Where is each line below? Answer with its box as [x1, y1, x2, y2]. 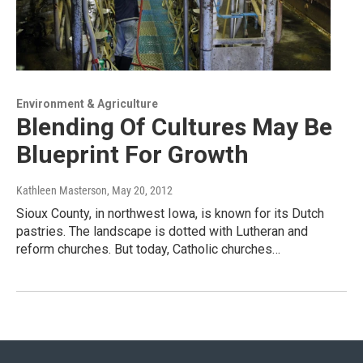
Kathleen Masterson [16, 183, 107, 197]
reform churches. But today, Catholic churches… [16, 241, 280, 257]
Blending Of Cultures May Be [16, 112, 332, 141]
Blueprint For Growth [16, 139, 249, 169]
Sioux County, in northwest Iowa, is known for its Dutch [16, 205, 324, 221]
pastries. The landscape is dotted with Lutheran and [16, 223, 308, 239]
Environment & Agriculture [16, 96, 158, 110]
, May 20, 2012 [107, 183, 173, 197]
